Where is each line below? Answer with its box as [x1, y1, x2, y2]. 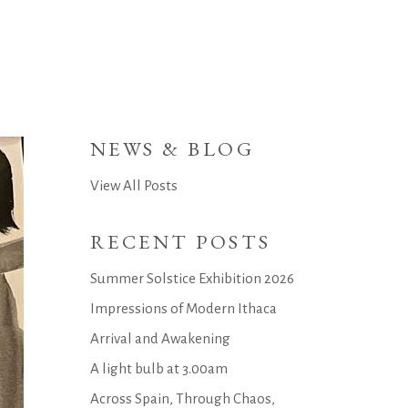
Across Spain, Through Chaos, [89, 391, 275, 406]
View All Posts [89, 178, 178, 193]
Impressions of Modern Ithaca [89, 301, 277, 316]
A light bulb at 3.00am [89, 361, 228, 376]
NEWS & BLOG [89, 136, 255, 162]
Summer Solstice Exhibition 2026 [89, 270, 294, 286]
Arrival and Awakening [89, 331, 230, 346]
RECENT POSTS [89, 229, 271, 255]
